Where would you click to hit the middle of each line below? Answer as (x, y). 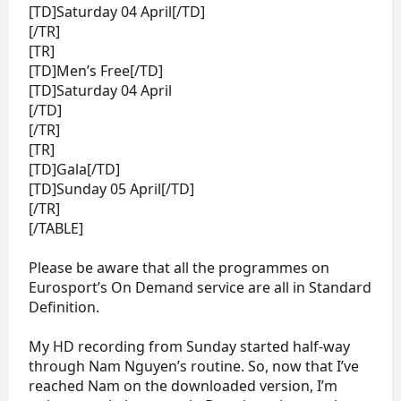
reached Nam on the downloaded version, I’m (183, 385)
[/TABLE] (56, 228)
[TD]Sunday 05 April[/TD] (111, 188)
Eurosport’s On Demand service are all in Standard (200, 287)
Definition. (64, 307)
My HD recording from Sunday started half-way (189, 346)
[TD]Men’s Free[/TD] (96, 70)
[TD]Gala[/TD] (74, 169)
